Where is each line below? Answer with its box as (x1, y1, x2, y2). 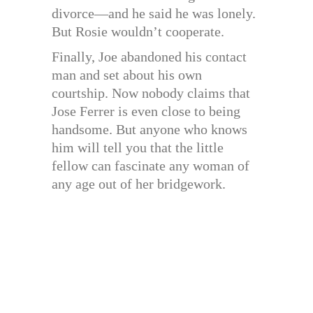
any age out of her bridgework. (52, 176, 226, 192)
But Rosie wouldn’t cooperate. (52, 24, 224, 40)
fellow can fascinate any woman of (52, 158, 249, 174)
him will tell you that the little (52, 140, 224, 156)
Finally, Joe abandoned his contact (52, 49, 247, 65)
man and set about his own (52, 67, 202, 83)
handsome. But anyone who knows (52, 122, 247, 138)
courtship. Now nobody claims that (52, 85, 250, 101)
